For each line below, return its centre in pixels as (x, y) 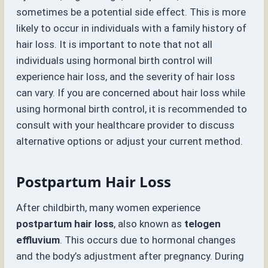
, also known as (149, 224)
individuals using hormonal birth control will (115, 61)
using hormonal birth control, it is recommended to (132, 109)
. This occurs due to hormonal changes (148, 240)
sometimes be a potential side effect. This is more (131, 12)
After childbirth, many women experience (109, 208)
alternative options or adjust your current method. (130, 141)
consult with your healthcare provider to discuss (126, 125)
